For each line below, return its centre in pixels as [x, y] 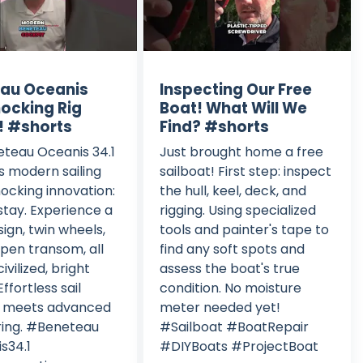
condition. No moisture [230, 288]
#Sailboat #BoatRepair [234, 327]
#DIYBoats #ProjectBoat [239, 346]
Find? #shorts [214, 126]
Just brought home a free [241, 152]
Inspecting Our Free [235, 89]
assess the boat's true [229, 268]
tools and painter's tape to [244, 229]
